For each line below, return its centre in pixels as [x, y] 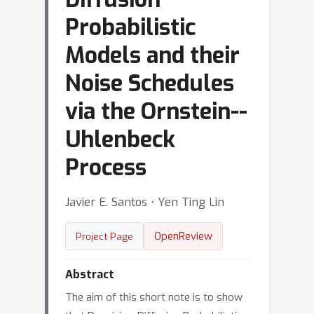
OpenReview [183, 236]
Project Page [104, 236]
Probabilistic [130, 27]
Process [106, 168]
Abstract [90, 274]
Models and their [152, 55]
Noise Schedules [150, 83]
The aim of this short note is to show [154, 297]
